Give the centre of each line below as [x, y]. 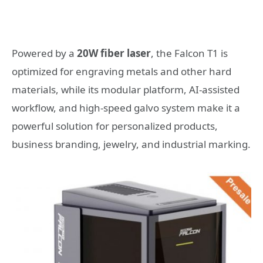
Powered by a [44, 53]
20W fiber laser [114, 53]
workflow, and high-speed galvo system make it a [126, 108]
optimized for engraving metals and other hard [122, 72]
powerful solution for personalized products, [115, 126]
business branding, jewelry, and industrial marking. [131, 144]
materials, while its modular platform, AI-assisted [126, 90]
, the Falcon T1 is [189, 53]
